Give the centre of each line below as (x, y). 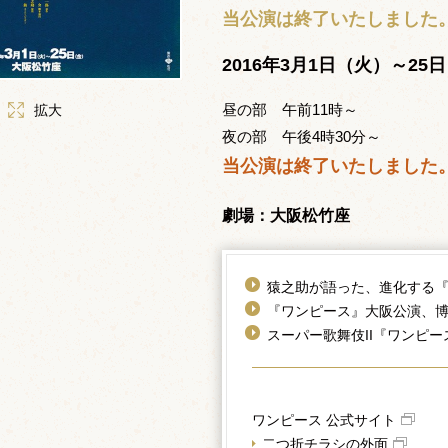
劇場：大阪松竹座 (285, 215)
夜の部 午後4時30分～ (301, 136)
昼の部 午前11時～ (289, 109)
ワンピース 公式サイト (323, 420)
